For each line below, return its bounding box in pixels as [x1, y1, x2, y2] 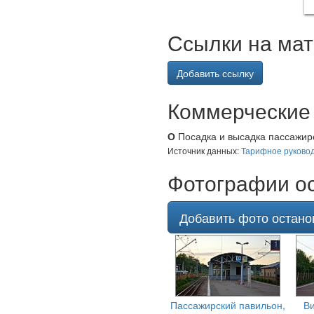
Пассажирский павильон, [170, 298, 285, 312]
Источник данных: [168, 144, 241, 156]
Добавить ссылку [177, 66, 254, 80]
